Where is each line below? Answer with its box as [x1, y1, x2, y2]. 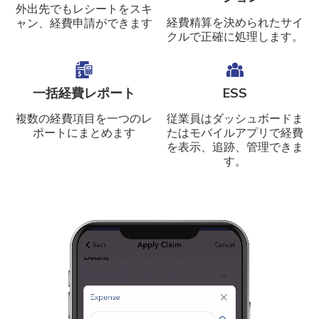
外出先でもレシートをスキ [16, 1, 152, 17]
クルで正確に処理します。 [167, 29, 303, 45]
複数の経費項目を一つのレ [16, 111, 152, 127]
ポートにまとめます [33, 125, 135, 141]
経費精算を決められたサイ [167, 15, 303, 31]
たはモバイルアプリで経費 [167, 125, 303, 141]
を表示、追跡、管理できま [167, 140, 303, 155]
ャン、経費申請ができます [16, 16, 152, 31]
